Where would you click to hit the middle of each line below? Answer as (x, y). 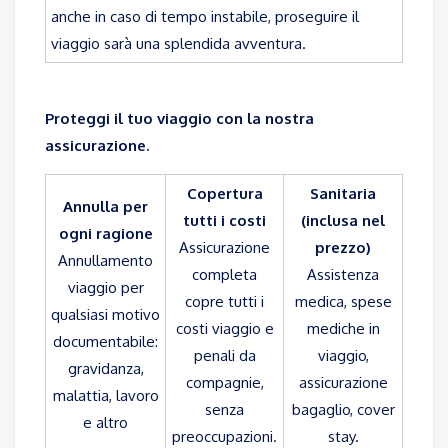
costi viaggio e (224, 329)
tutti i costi (224, 221)
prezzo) (343, 248)
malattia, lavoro (105, 396)
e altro (105, 423)
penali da (224, 356)
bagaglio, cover (343, 410)
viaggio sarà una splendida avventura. (178, 44)
